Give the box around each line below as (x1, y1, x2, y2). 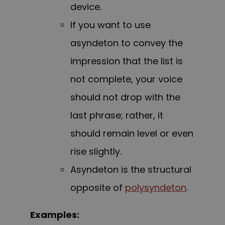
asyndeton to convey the (70, 37, 183, 50)
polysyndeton (125, 181, 186, 194)
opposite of (70, 181, 125, 194)
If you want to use (70, 19, 151, 32)
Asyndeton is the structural (70, 163, 191, 176)
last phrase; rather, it (70, 109, 163, 122)
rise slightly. (70, 145, 122, 158)
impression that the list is (70, 55, 183, 68)
